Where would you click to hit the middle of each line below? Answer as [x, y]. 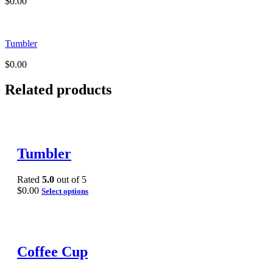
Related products [58, 90]
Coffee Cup [52, 252]
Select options [65, 191]
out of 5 [70, 180]
